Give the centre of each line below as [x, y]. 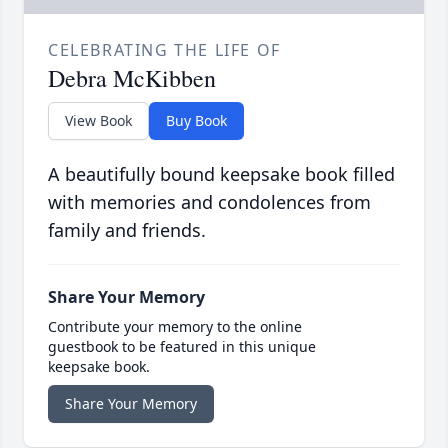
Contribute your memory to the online [175, 327]
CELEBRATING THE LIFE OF [164, 50]
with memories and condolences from [209, 202]
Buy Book [196, 121]
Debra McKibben [132, 78]
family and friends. [127, 230]
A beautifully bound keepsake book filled [221, 174]
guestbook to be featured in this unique [182, 347]
